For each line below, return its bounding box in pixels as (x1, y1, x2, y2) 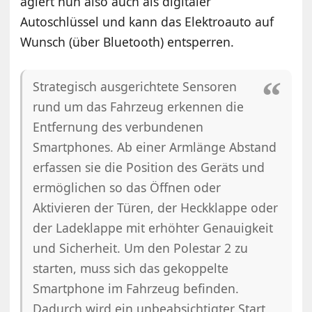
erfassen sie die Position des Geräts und (33, 159, 265, 176)
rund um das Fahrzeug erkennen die (33, 98, 244, 116)
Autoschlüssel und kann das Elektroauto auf (20, 13, 274, 31)
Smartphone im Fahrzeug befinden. (33, 280, 240, 297)
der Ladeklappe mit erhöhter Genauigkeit (33, 219, 274, 237)
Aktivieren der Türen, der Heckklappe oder (33, 199, 279, 217)
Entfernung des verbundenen (33, 118, 204, 136)
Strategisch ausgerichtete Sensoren (33, 78, 237, 95)
